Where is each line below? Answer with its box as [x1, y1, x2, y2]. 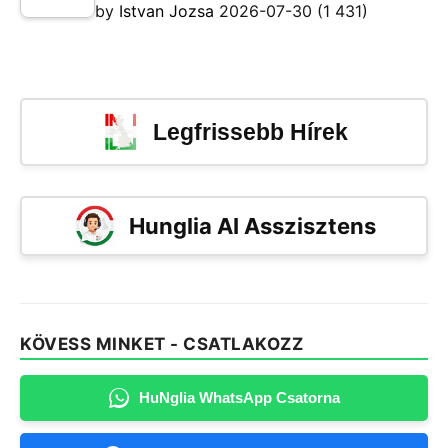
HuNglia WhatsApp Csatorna [138, 389, 340, 407]
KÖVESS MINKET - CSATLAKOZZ [20, 334, 303, 355]
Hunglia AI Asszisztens [128, 212, 376, 239]
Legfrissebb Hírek [152, 119, 348, 146]
